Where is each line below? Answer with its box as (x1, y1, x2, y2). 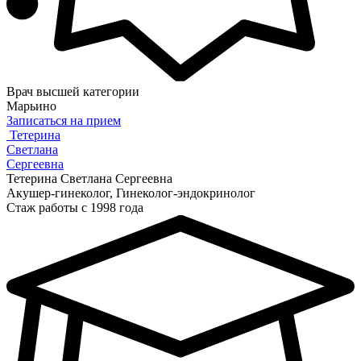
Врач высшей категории (6, 84, 139, 98)
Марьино (6, 98, 56, 113)
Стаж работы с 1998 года (6, 200, 143, 214)
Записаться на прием (6, 113, 121, 127)
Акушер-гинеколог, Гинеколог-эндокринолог (6, 185, 255, 200)
